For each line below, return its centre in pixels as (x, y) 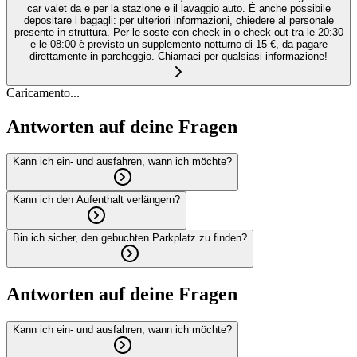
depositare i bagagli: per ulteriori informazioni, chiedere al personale (178, 20)
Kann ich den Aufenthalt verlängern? (96, 200)
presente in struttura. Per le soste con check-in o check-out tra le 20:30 (178, 32)
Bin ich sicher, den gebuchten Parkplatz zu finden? (130, 238)
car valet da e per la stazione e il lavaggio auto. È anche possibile (178, 8)
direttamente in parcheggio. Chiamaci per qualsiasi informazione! (178, 56)
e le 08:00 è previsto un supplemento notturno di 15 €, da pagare (178, 44)
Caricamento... (43, 92)
